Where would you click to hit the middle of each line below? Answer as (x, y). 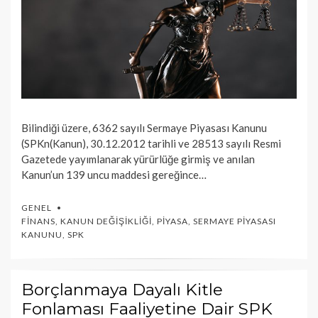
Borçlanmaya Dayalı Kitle (122, 289)
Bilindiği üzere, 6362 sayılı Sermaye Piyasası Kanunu (144, 127)
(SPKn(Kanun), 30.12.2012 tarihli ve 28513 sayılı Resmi (151, 143)
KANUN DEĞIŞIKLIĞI (106, 221)
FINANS (38, 221)
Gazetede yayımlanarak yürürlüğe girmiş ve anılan (138, 159)
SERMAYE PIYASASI (235, 221)
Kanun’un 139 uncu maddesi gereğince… (114, 174)
